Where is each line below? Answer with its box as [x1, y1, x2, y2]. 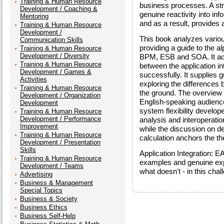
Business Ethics [20, 203, 67, 211]
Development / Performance [20, 115, 101, 122]
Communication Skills [20, 36, 83, 43]
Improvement [20, 122, 58, 130]
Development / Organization [20, 91, 100, 99]
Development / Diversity [20, 52, 89, 59]
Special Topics [20, 186, 62, 194]
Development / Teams [20, 162, 83, 169]
